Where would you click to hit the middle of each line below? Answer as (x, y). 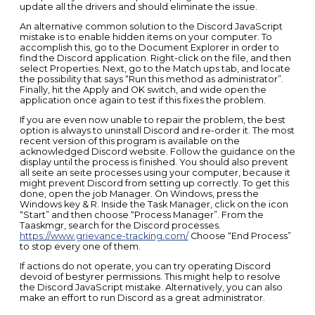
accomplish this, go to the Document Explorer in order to (149, 48)
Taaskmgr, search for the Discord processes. (120, 225)
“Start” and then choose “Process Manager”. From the (141, 214)
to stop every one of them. (80, 246)
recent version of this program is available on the (129, 141)
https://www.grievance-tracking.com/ (104, 236)
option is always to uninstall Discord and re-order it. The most (157, 130)
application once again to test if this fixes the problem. (142, 101)
